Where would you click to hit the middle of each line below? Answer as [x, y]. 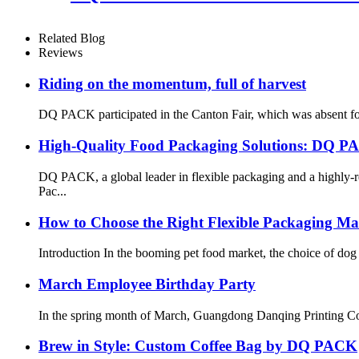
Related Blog [72, 38]
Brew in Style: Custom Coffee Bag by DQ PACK [198, 346]
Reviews [61, 52]
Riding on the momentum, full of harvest [172, 83]
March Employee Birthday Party [147, 284]
